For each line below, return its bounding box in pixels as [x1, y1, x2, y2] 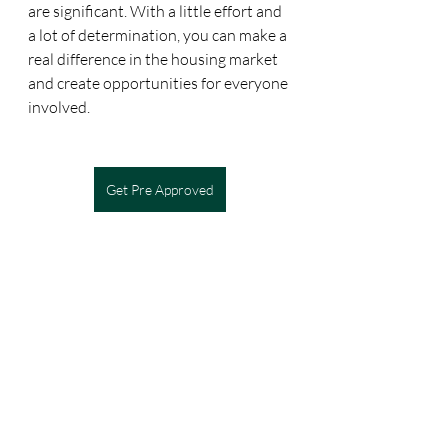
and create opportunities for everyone [28, 72, 291, 93]
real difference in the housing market [28, 48, 281, 69]
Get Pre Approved [106, 180, 214, 198]
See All [271, 374, 310, 392]
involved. [28, 96, 90, 117]
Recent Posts [10, 374, 109, 397]
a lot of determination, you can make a [28, 24, 290, 45]
